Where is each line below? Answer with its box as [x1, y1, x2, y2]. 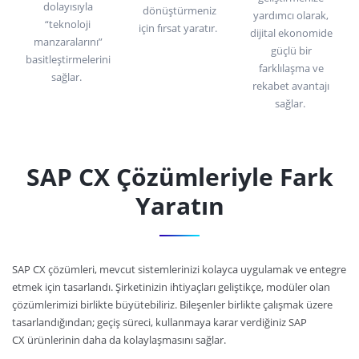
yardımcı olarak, [253, 7, 329, 22]
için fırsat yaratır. [139, 20, 220, 35]
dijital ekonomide [249, 25, 333, 40]
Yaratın [135, 188, 224, 222]
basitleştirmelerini [25, 51, 111, 67]
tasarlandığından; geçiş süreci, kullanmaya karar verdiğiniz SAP [12, 314, 307, 329]
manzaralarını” [33, 34, 103, 49]
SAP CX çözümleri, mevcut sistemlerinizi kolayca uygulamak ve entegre [12, 261, 346, 276]
